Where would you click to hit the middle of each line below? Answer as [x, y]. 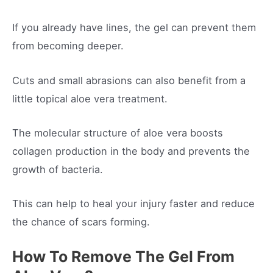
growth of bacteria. [58, 169]
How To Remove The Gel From [123, 257]
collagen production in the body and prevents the [131, 151]
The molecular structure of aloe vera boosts [118, 133]
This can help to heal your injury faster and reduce [133, 204]
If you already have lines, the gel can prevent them [134, 28]
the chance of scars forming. [81, 222]
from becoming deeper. [69, 46]
